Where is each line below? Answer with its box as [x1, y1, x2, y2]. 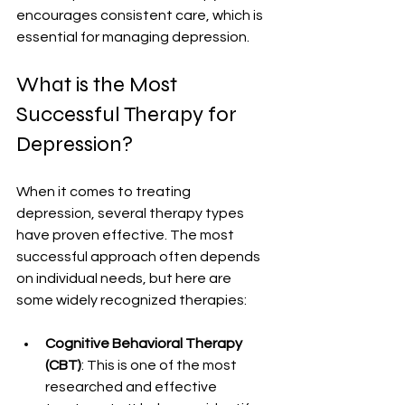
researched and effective [45, 379, 220, 394]
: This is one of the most [81, 357, 240, 372]
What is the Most [16, 71, 182, 98]
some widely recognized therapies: [16, 292, 247, 307]
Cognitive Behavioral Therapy [45, 335, 245, 351]
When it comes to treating [16, 184, 193, 199]
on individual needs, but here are [16, 270, 234, 286]
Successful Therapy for [16, 100, 241, 127]
